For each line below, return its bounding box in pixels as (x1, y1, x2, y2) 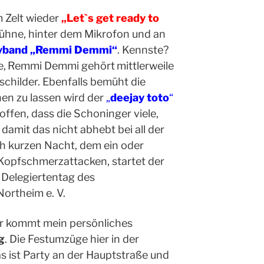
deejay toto (110, 91, 169, 104)
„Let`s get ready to (61, 12, 159, 25)
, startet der (107, 155, 164, 168)
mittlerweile (117, 60, 174, 72)
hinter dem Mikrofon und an (28, 28, 166, 41)
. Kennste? (117, 44, 169, 57)
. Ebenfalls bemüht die (38, 75, 146, 88)
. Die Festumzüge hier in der (5, 233, 139, 246)
